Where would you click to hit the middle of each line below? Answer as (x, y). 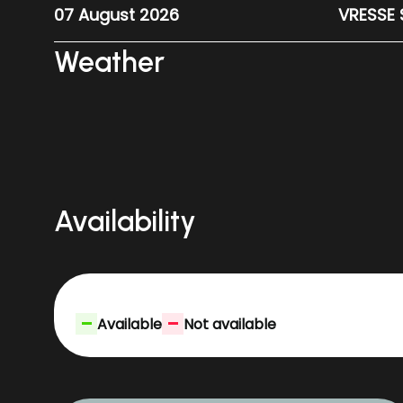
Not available (230, 324)
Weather (109, 62)
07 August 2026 (116, 15)
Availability (125, 221)
